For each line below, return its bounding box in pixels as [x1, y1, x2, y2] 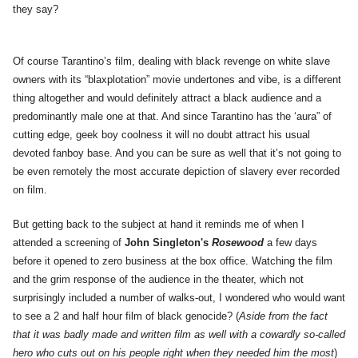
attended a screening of [13, 237, 125, 249]
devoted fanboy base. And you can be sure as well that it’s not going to [13, 147, 341, 160]
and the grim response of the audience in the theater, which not [13, 273, 304, 286]
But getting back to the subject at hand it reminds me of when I [13, 218, 304, 231]
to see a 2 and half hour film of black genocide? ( [13, 310, 239, 323]
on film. [13, 184, 47, 197]
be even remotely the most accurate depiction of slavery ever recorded [13, 165, 340, 178]
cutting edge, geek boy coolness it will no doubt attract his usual [13, 129, 310, 141]
